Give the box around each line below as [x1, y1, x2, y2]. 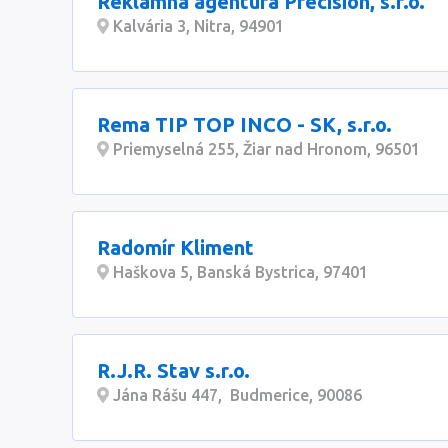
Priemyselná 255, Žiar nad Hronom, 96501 [109, 140, 420, 158]
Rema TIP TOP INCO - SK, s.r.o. [97, 113, 392, 136]
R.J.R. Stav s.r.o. [97, 359, 250, 382]
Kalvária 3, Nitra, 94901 [109, 17, 284, 35]
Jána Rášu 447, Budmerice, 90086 [109, 386, 362, 404]
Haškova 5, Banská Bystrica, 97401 [109, 263, 368, 281]
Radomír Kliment [97, 236, 254, 259]
